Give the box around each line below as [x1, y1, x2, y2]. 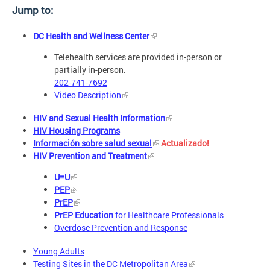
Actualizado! [161, 137, 209, 149]
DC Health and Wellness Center [33, 30, 149, 42]
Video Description [54, 89, 121, 101]
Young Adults [33, 245, 84, 257]
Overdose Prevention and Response [54, 222, 187, 234]
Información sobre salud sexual [33, 137, 152, 149]
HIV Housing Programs [33, 125, 120, 137]
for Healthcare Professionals [113, 209, 224, 221]
